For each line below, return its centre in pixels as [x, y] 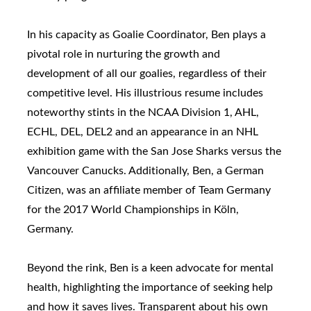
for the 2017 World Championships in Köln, [133, 209]
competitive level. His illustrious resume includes [145, 93]
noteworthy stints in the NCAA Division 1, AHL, [143, 112]
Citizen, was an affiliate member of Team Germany [149, 190]
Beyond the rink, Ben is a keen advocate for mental [150, 268]
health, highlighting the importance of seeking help [150, 287]
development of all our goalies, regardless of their [147, 73]
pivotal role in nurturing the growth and [124, 54]
